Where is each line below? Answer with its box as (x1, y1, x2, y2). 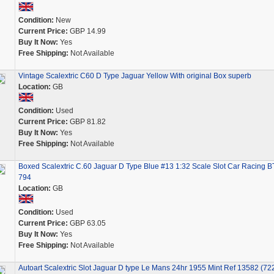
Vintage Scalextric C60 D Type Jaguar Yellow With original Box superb (18, 72, 251, 80)
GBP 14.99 (67, 27, 106, 35)
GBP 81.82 (67, 117, 106, 126)
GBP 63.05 (67, 219, 106, 228)
